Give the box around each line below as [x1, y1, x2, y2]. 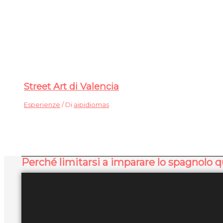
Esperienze [24, 101, 60, 109]
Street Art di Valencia [24, 81, 119, 93]
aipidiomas [74, 101, 109, 109]
